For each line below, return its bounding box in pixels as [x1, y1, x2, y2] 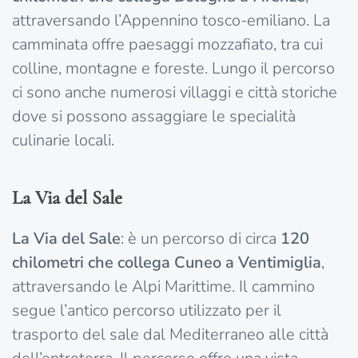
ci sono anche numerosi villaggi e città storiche [12, 82, 337, 104]
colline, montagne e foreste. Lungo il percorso [12, 58, 335, 80]
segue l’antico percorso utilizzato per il [12, 300, 281, 322]
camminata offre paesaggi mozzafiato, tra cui [12, 34, 323, 56]
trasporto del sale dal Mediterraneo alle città [12, 324, 328, 346]
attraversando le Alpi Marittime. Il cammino [12, 276, 315, 298]
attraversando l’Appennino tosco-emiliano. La [12, 10, 330, 32]
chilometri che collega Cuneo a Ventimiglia [12, 252, 321, 274]
